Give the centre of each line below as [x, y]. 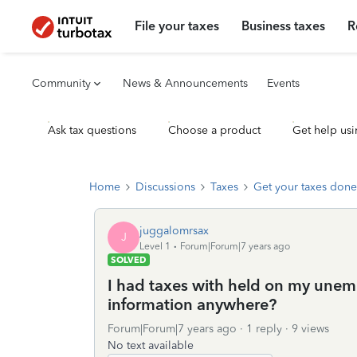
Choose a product [214, 130]
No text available [151, 345]
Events [283, 83]
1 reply [264, 329]
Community [61, 83]
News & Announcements [185, 83]
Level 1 [155, 246]
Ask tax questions [92, 130]
